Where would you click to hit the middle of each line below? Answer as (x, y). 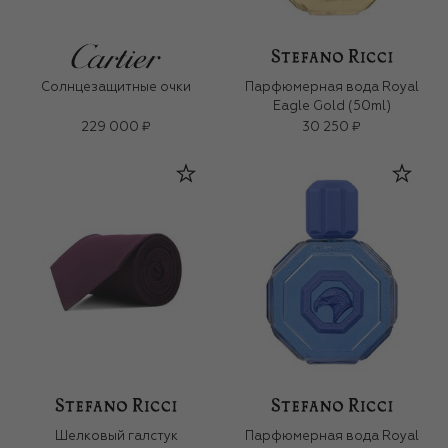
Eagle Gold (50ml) (332, 107)
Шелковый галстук (116, 437)
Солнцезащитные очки (116, 88)
